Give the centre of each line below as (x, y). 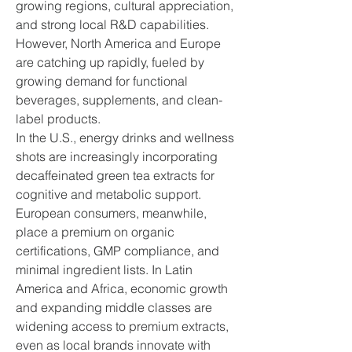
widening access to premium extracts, (122, 326)
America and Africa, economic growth (122, 288)
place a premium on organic (95, 232)
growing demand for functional (102, 81)
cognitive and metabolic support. (108, 194)
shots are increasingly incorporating (117, 156)
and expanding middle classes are (114, 307)
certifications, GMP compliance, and (117, 251)
